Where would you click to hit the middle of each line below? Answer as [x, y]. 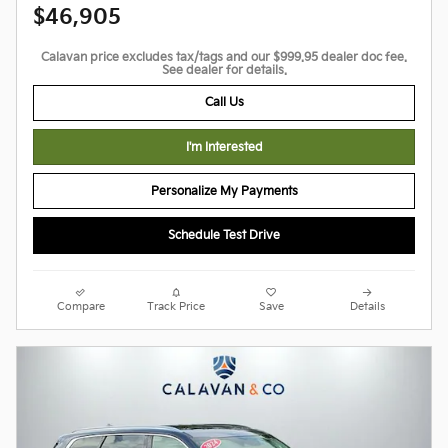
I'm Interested [224, 147]
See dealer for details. [224, 70]
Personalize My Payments [224, 191]
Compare [80, 306]
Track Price [176, 306]
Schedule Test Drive [224, 236]
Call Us [224, 103]
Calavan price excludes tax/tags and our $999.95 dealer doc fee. [224, 57]
